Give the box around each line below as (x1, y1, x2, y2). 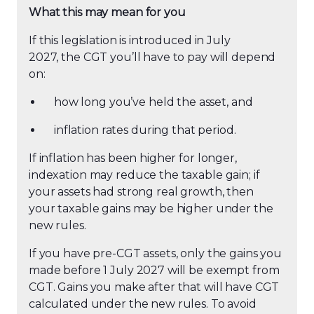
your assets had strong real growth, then (29, 185, 254, 198)
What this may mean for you (29, 6, 189, 19)
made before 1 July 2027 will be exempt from (29, 264, 280, 277)
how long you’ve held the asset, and (54, 95, 256, 109)
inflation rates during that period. (54, 123, 239, 137)
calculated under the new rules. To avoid (29, 297, 257, 310)
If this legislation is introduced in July (29, 34, 231, 47)
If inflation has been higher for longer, (29, 151, 237, 165)
